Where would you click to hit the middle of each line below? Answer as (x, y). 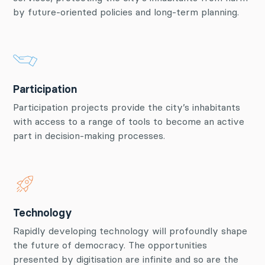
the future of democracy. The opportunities (110, 245)
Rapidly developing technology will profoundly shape (130, 231)
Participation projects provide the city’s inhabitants (127, 107)
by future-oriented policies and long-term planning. (126, 12)
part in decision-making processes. (89, 135)
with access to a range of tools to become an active (129, 121)
